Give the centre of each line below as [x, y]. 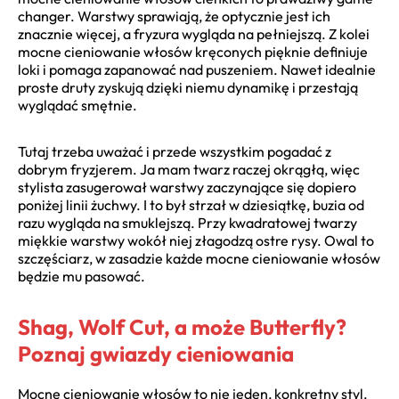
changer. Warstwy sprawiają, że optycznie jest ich [174, 16]
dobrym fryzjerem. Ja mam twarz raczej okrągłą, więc [189, 169]
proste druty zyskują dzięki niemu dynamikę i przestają [188, 87]
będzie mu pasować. [81, 276]
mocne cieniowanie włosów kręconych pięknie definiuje [193, 51]
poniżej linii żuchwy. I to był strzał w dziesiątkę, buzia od [191, 204]
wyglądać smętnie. [77, 105]
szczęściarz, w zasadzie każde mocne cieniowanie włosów [199, 258]
